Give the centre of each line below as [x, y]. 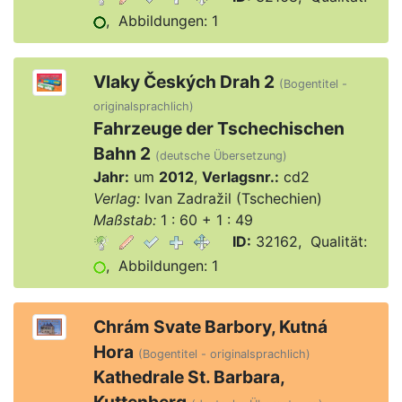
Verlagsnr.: [240, 177]
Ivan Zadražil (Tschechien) [231, 198]
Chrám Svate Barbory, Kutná [210, 327]
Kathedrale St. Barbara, [188, 377]
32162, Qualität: [309, 241]
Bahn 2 [122, 153]
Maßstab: [124, 220]
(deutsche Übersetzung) [221, 156]
